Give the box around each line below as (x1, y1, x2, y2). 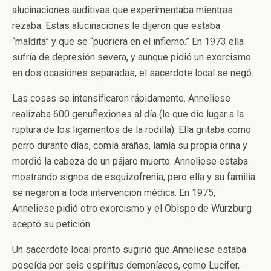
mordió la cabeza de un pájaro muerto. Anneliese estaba (12, 155, 248, 167)
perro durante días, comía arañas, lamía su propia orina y (12, 139, 247, 151)
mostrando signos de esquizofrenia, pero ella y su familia (12, 171, 255, 183)
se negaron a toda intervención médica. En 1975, (12, 186, 215, 198)
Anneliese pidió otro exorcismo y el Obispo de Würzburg (12, 202, 252, 214)
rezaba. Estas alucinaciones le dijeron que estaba (12, 19, 220, 31)
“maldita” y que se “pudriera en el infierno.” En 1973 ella (12, 35, 244, 47)
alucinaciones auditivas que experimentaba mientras (12, 4, 233, 16)
